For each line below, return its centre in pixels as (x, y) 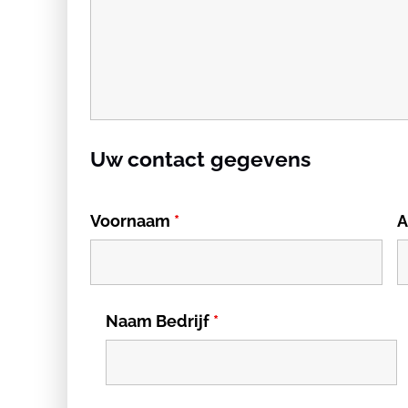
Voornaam (132, 221)
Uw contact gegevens (200, 159)
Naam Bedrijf (159, 321)
